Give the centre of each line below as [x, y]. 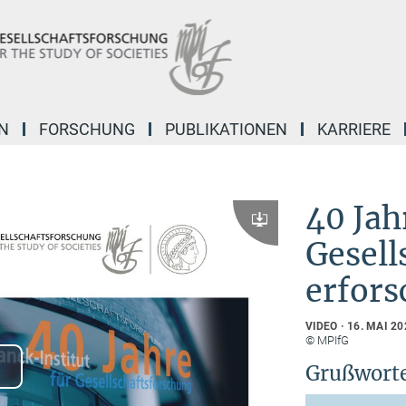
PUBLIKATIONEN [226, 129]
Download [276, 227]
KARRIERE [354, 129]
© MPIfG [327, 340]
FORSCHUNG [87, 129]
